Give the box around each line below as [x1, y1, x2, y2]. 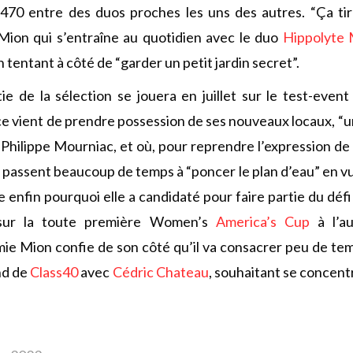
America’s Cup [215, 213, 310, 231]
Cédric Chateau [112, 263, 209, 281]
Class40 [30, 263, 79, 281]
